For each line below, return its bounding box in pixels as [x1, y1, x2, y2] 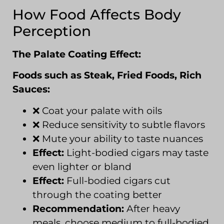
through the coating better [32, 188, 162, 200]
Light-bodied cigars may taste [64, 146, 208, 158]
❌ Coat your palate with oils [32, 104, 162, 116]
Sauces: [12, 83, 50, 95]
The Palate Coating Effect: [12, 48, 141, 60]
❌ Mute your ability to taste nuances [32, 132, 203, 144]
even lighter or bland [32, 160, 131, 172]
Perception [12, 22, 91, 39]
